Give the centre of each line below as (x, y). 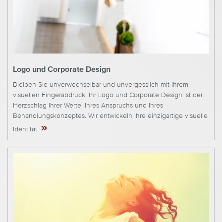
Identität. (27, 130)
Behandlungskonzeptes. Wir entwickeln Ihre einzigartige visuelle (110, 116)
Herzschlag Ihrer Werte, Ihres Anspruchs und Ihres (88, 106)
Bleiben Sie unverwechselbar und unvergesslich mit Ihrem (101, 85)
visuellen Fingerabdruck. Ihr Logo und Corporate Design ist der (108, 95)
